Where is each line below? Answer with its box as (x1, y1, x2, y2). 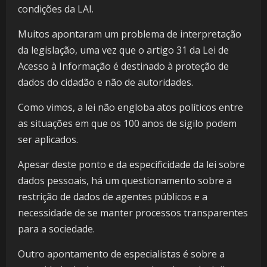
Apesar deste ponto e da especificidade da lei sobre (18, 158, 245, 172)
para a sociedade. (18, 222, 95, 236)
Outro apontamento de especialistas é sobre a (18, 247, 225, 261)
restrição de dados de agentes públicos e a (18, 190, 207, 204)
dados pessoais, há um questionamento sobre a (18, 174, 232, 188)
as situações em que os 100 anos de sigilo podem (18, 117, 237, 131)
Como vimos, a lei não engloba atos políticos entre (18, 101, 243, 114)
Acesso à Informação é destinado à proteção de (18, 60, 229, 73)
